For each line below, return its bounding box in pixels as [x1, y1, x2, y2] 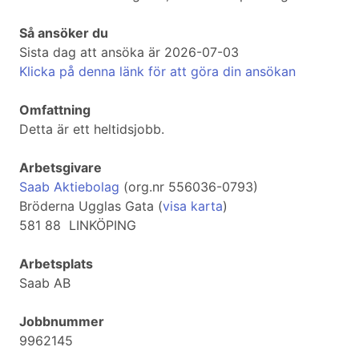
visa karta [163, 198, 223, 215]
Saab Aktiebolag [19, 179, 119, 196]
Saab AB [19, 275, 71, 292]
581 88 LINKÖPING [19, 217, 136, 234]
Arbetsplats [19, 256, 93, 272]
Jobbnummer [19, 313, 104, 330]
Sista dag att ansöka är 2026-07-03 [19, 44, 239, 61]
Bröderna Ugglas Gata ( [19, 198, 163, 215]
